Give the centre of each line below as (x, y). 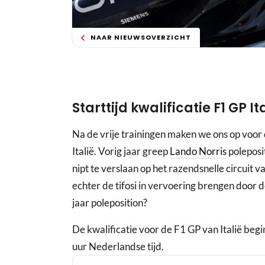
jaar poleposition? (110, 203)
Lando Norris (198, 151)
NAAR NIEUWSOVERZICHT (141, 38)
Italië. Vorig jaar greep (121, 151)
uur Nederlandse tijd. (118, 247)
